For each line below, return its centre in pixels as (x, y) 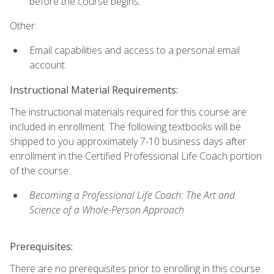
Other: (23, 26)
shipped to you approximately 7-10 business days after (128, 141)
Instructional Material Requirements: (94, 90)
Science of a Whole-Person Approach (107, 209)
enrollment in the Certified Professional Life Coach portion (136, 156)
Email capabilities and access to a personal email (135, 50)
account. (48, 65)
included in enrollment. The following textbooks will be (125, 126)
